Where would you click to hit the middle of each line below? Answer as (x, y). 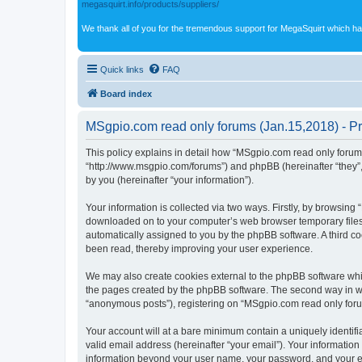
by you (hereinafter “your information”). (170, 180)
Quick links (122, 69)
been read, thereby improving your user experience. (199, 248)
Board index (126, 93)
